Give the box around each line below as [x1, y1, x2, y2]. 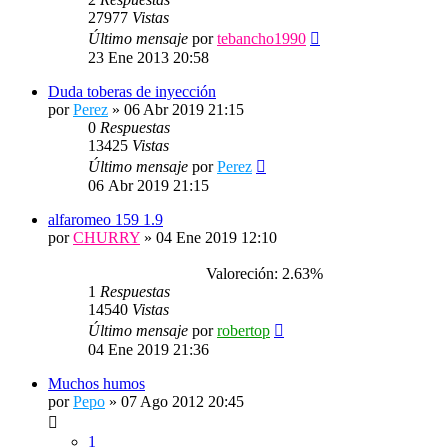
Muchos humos [48, 375, 145, 392]
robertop [217, 322, 270, 339]
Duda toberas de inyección [48, 83, 216, 100]
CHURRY [73, 229, 140, 246]
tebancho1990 [217, 30, 306, 47]
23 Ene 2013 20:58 [88, 49, 209, 66]
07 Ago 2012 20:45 [121, 393, 244, 410]
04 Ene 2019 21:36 [88, 341, 209, 358]
